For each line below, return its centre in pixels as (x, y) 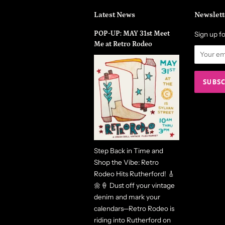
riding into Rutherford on (132, 220)
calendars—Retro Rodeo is (134, 208)
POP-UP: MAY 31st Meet (132, 34)
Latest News (115, 15)
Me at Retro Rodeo (123, 44)
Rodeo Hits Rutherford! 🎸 (134, 174)
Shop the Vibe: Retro (126, 162)
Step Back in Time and (129, 151)
